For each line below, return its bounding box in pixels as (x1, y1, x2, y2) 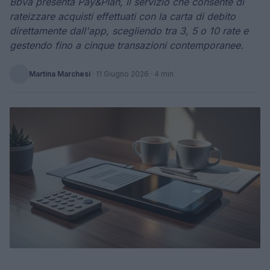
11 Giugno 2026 (96, 69, 149, 78)
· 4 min (149, 69, 174, 78)
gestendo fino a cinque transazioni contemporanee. (10, 39, 243, 51)
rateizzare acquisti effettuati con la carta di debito (10, 10, 236, 22)
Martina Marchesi (29, 69, 90, 78)
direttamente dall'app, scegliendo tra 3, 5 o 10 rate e (10, 25, 248, 37)
